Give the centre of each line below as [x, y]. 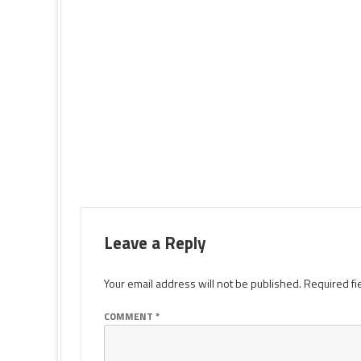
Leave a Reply [155, 243]
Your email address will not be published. [203, 283]
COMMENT [130, 316]
